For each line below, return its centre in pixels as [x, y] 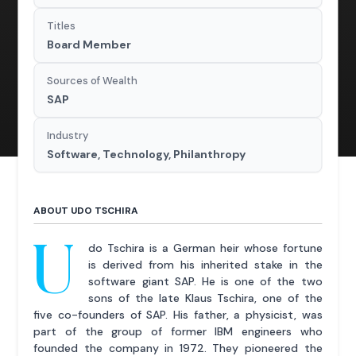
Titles [62, 26]
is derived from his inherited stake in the [205, 265]
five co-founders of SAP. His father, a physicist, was [178, 315]
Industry [68, 136]
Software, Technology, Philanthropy [147, 155]
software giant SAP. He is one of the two [205, 282]
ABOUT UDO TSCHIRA [86, 211]
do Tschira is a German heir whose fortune [205, 248]
